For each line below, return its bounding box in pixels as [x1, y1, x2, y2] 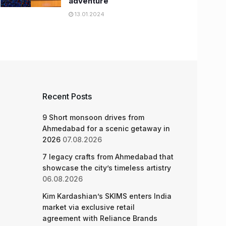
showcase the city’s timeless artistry [42, 163, 171, 172]
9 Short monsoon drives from [42, 113, 144, 122]
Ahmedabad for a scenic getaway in [42, 124, 170, 133]
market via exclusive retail [42, 203, 135, 211]
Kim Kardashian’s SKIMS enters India [42, 192, 172, 200]
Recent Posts [42, 91, 92, 101]
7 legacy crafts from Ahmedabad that [42, 152, 174, 161]
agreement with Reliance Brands [42, 214, 157, 222]
